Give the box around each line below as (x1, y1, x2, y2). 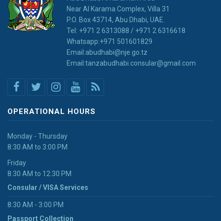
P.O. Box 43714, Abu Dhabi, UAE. (67, 15, 165, 24)
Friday (7, 158, 26, 167)
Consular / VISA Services (7, 183, 88, 191)
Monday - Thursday (7, 132, 68, 140)
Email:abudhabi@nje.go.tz (67, 48, 147, 56)
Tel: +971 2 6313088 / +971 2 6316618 (67, 26, 185, 35)
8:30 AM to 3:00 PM (7, 143, 68, 151)
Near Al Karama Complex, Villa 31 (67, 4, 170, 13)
